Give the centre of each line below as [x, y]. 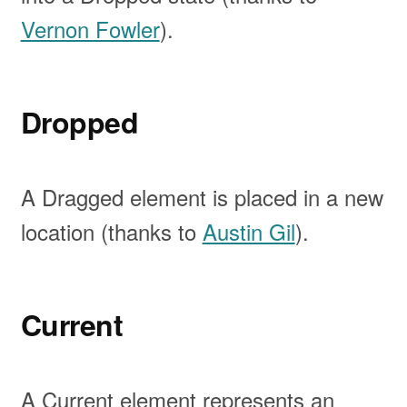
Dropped [79, 122]
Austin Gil [248, 232]
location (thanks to [111, 232]
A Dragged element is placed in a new [202, 197]
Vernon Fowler [90, 29]
